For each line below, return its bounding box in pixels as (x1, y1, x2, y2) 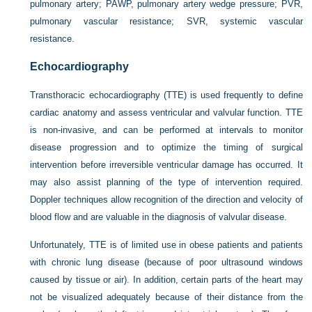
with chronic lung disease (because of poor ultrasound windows (30, 256, 303, 267)
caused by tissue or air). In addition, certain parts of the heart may (30, 274, 303, 285)
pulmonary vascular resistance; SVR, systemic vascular (30, 15, 303, 26)
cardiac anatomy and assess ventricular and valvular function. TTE (30, 107, 303, 118)
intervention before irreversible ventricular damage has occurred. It (30, 159, 303, 170)
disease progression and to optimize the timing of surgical (30, 141, 303, 153)
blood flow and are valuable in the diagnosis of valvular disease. (30, 211, 288, 222)
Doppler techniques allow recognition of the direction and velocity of (30, 194, 303, 205)
